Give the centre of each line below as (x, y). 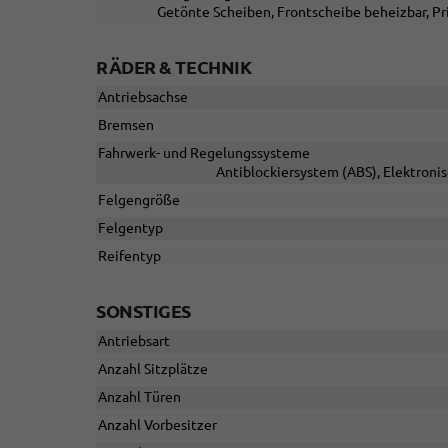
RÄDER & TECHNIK (174, 67)
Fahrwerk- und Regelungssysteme (204, 153)
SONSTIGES (143, 311)
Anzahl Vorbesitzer (157, 425)
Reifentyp (129, 256)
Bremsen (126, 125)
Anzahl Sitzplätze (153, 369)
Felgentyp (130, 228)
